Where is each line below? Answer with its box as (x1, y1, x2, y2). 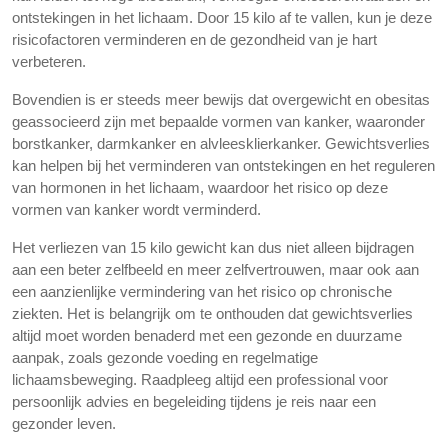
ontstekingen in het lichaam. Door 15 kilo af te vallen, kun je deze (12, 9, 432, 26)
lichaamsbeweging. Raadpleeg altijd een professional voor (12, 371, 388, 388)
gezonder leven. (12, 415, 116, 432)
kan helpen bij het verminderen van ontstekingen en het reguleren (12, 157, 435, 174)
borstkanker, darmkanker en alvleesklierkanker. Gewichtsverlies (12, 135, 430, 152)
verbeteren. (12, 53, 86, 70)
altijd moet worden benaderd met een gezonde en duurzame (12, 327, 402, 344)
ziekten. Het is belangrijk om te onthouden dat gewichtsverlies (12, 305, 413, 322)
